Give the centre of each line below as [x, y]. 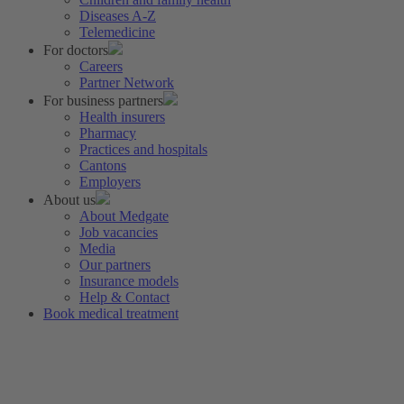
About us [69, 200]
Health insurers [122, 117]
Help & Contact [124, 298]
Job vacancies [119, 233]
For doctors [76, 50]
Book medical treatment [111, 314]
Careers [101, 67]
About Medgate [124, 216]
